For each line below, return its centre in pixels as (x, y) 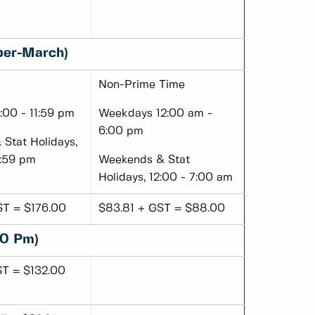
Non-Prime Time (142, 85)
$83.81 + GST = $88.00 (162, 209)
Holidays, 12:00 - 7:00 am (166, 178)
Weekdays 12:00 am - (155, 114)
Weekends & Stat (144, 160)
